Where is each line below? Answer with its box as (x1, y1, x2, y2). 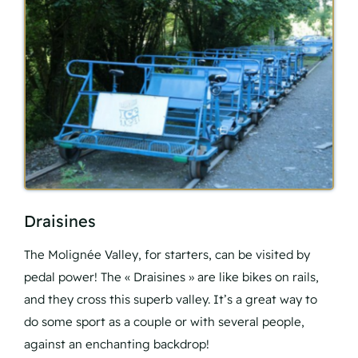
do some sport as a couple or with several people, (24, 313, 304, 329)
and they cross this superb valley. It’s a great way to (24, 291, 317, 307)
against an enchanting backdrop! (24, 336, 209, 352)
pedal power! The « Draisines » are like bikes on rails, (24, 268, 319, 284)
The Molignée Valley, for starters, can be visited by (24, 246, 310, 262)
